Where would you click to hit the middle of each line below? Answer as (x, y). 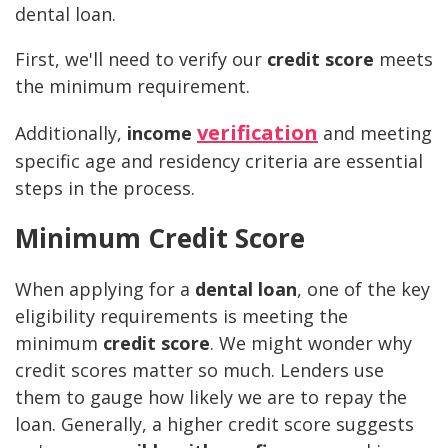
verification (257, 133)
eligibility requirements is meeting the (181, 316)
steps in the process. (105, 188)
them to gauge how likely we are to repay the (211, 397)
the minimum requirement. (132, 86)
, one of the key (363, 289)
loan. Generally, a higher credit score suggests (214, 424)
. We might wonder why (311, 343)
